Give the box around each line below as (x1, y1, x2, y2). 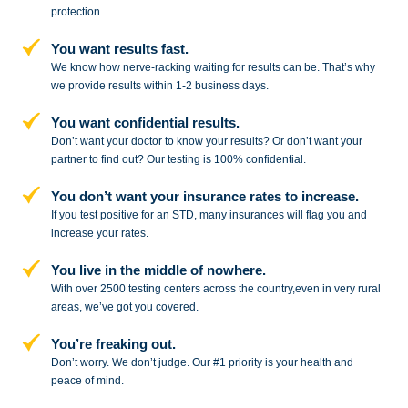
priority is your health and (225, 356, 353, 370)
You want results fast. (50, 41, 189, 57)
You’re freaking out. (50, 336, 176, 352)
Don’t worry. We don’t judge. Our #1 (50, 356, 226, 370)
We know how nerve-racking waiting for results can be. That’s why (50, 61, 375, 75)
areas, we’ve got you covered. (50, 301, 199, 314)
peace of (50, 374, 94, 388)
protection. (50, 5, 103, 19)
